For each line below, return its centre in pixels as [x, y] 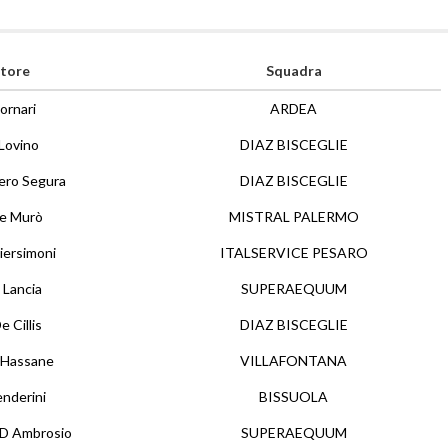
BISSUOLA [293, 396]
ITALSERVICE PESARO [293, 252]
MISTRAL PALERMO [293, 216]
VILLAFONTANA [293, 360]
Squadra [293, 70]
